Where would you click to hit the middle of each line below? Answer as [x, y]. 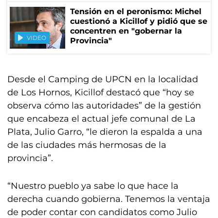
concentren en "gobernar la [126, 31]
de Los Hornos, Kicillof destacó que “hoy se [101, 92]
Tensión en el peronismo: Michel [136, 11]
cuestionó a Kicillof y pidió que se [139, 21]
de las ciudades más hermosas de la [87, 145]
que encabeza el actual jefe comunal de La [101, 119]
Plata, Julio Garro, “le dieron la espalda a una [105, 132]
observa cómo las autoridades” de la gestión [104, 106]
